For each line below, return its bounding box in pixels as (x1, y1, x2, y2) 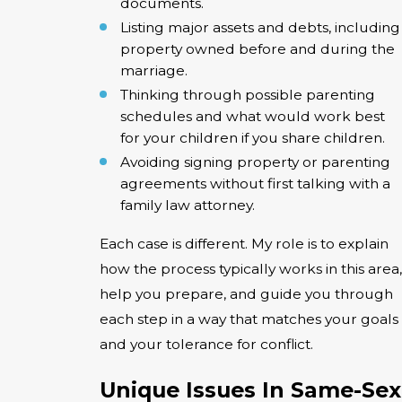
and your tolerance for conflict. (100, 336, 313, 354)
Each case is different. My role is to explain (100, 235, 389, 253)
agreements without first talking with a (120, 175, 391, 193)
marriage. (120, 61, 188, 79)
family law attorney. (120, 197, 256, 214)
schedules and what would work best (120, 108, 386, 126)
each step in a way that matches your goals (100, 310, 398, 328)
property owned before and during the (120, 39, 396, 57)
